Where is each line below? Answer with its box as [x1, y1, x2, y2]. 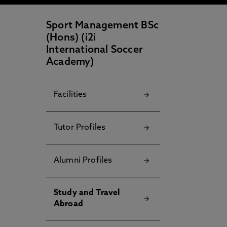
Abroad [54, 200, 83, 208]
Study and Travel [54, 189, 120, 197]
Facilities [54, 91, 87, 99]
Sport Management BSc [46, 21, 159, 31]
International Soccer [46, 45, 143, 55]
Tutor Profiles [54, 124, 106, 132]
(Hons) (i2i [46, 33, 96, 43]
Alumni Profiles [54, 157, 112, 165]
